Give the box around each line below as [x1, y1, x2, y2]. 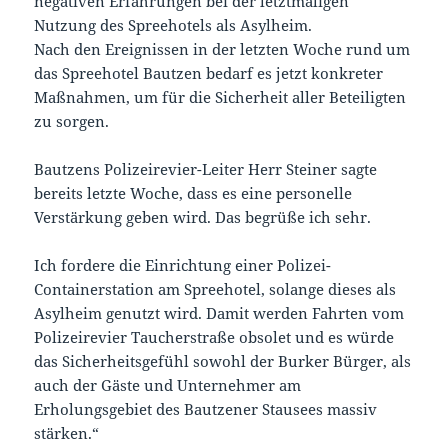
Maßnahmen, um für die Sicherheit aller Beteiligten [34, 87, 407, 108]
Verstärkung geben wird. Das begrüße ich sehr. [34, 207, 372, 228]
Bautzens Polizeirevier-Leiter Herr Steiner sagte [34, 159, 378, 180]
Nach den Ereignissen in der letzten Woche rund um [34, 39, 411, 60]
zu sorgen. [34, 111, 110, 132]
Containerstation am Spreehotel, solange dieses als [34, 279, 397, 300]
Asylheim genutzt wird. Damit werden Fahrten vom [34, 303, 405, 324]
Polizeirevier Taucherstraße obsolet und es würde [34, 327, 395, 348]
